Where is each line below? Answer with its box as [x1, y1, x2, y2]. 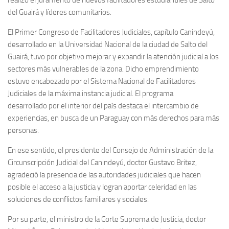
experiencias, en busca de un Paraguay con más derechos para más [8, 113, 219, 123]
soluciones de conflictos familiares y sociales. [8, 194, 149, 204]
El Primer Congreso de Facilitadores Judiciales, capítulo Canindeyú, [8, 27, 215, 37]
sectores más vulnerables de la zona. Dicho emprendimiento [8, 64, 199, 74]
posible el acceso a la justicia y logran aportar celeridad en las [8, 182, 197, 192]
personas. [8, 125, 39, 135]
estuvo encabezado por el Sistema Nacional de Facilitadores [8, 76, 196, 86]
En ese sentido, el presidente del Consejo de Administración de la [8, 145, 213, 155]
